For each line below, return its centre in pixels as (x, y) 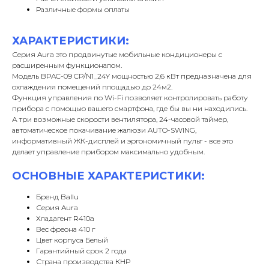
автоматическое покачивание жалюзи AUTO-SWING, (104, 130)
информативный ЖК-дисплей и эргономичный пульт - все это (122, 141)
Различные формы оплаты (83, 10)
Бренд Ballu (57, 197)
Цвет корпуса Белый (72, 240)
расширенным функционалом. (67, 65)
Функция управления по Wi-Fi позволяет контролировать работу (130, 98)
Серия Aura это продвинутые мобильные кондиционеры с (117, 55)
